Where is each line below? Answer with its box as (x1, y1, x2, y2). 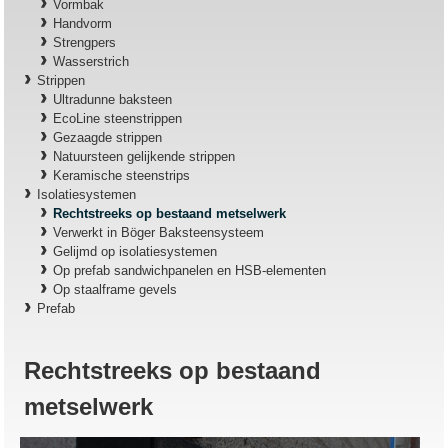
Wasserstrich (53, 53, 130, 69)
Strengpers (53, 34, 117, 50)
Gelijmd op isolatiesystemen (53, 243, 218, 259)
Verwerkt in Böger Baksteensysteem (53, 224, 265, 240)
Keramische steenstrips (53, 167, 191, 183)
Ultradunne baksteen (53, 91, 173, 107)
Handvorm (53, 15, 113, 31)
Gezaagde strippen (53, 129, 163, 145)
